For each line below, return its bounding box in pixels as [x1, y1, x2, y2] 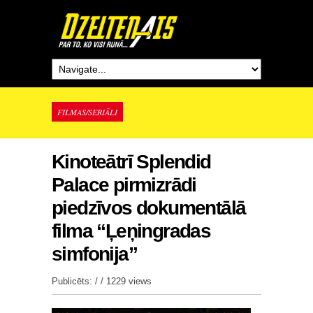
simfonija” [52, 243, 138, 265]
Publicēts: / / [52, 276, 106, 286]
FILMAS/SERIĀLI [57, 106, 117, 117]
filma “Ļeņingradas [52, 220, 211, 242]
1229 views [106, 276, 152, 286]
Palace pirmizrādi [52, 174, 196, 196]
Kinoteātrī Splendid [52, 151, 211, 173]
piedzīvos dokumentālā [52, 197, 246, 219]
